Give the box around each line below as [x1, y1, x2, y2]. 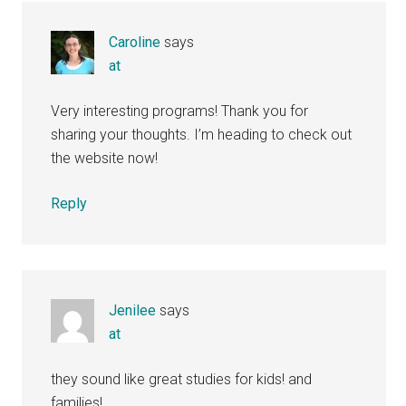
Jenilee [109, 302, 157, 320]
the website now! [51, 150, 159, 168]
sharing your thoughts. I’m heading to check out [51, 126, 353, 144]
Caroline [109, 34, 161, 52]
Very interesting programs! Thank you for [51, 102, 309, 121]
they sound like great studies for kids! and [51, 371, 313, 389]
